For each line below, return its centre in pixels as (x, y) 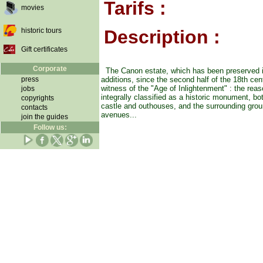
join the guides (45, 117)
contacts (34, 107)
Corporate (50, 69)
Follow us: (50, 127)
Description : (162, 37)
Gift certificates (44, 49)
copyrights (38, 98)
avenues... (119, 115)
